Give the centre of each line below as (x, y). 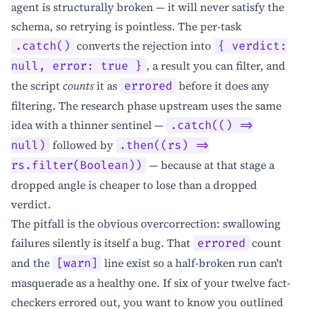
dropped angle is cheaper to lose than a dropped (134, 185)
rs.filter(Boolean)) (77, 165)
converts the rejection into (144, 45)
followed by (82, 144)
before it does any (223, 85)
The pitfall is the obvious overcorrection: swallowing (146, 223)
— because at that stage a (210, 165)
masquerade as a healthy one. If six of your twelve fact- (151, 282)
